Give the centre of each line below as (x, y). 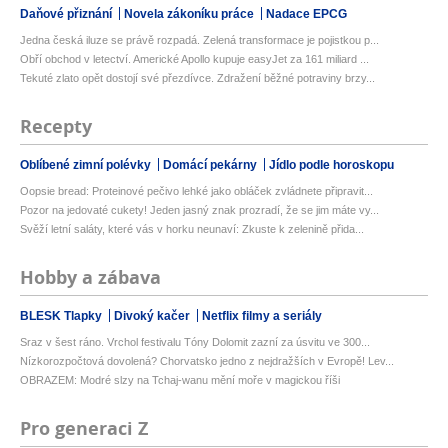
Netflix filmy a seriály (262, 315)
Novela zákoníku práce (190, 13)
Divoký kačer (153, 315)
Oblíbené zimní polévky (87, 164)
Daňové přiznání (67, 13)
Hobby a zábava (90, 277)
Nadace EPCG (306, 13)
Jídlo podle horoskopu (331, 164)
